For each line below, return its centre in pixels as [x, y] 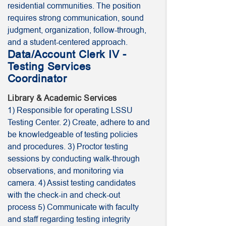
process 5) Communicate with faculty [73, 207]
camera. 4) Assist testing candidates [72, 183]
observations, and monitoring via [66, 171]
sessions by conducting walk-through [74, 159]
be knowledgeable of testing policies [73, 135]
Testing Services [49, 67]
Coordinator [37, 79]
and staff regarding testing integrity [69, 219]
